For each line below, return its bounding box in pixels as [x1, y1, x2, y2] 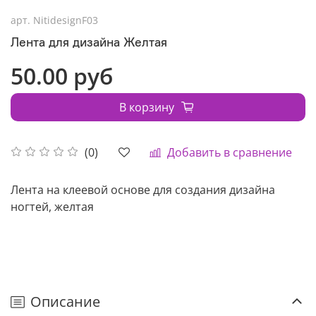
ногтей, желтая [11, 198, 94, 214]
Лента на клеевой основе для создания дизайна [11, 181, 275, 197]
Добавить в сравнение [167, 144, 292, 160]
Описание [30, 291, 100, 311]
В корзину [119, 99, 174, 115]
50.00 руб [11, 60, 113, 91]
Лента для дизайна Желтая [11, 33, 167, 50]
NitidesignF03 [33, 13, 98, 27]
